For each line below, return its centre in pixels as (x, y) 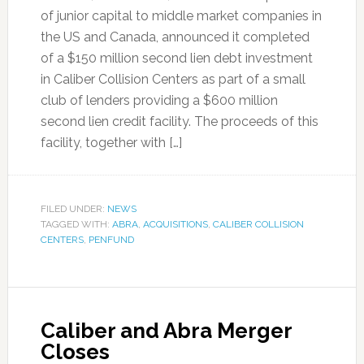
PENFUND (111, 240)
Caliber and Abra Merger (166, 331)
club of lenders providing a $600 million (159, 100)
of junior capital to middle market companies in (181, 16)
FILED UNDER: (74, 209)
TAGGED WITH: (76, 224)
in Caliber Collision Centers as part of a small (173, 79)
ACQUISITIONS (175, 224)
